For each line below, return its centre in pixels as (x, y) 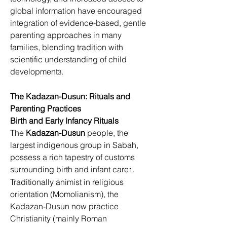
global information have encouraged (77, 11)
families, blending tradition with (68, 47)
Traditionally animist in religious (68, 182)
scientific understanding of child (69, 59)
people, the (108, 133)
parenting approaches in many (67, 35)
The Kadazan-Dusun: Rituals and (71, 96)
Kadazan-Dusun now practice (65, 206)
